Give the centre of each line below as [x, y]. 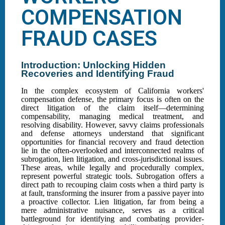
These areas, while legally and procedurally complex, [113, 168]
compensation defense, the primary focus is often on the [113, 99]
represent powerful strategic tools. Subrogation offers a [113, 176]
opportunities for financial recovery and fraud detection [113, 142]
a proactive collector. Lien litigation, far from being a [113, 202]
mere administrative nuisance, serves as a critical [113, 210]
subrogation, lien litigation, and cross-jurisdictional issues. [113, 159]
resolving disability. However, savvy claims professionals [113, 125]
